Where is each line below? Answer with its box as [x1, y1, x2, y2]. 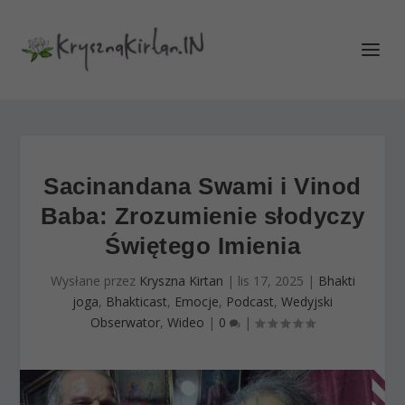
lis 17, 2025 [237, 272, 304, 289]
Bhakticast [106, 293, 167, 310]
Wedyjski [281, 293, 333, 310]
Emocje [174, 293, 219, 310]
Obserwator [90, 314, 160, 331]
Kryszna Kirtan [138, 272, 223, 289]
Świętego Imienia [105, 232, 300, 259]
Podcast [226, 293, 274, 310]
